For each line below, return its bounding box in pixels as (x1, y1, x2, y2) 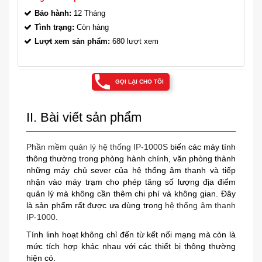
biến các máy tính (168, 142, 236, 151)
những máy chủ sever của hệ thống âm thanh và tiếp (26, 165, 236, 175)
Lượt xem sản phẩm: (35, 36, 110, 46)
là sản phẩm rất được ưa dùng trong (26, 200, 165, 210)
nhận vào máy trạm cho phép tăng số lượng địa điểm (26, 177, 236, 187)
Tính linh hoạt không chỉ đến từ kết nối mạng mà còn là (26, 229, 236, 239)
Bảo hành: (35, 8, 71, 18)
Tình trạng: (35, 22, 74, 32)
